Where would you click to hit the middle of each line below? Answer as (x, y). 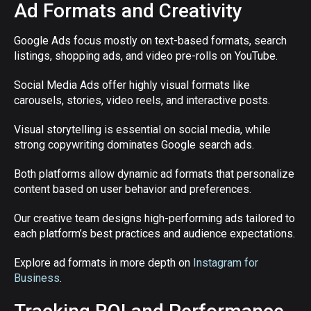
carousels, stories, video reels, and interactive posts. (142, 100)
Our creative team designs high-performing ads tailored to (154, 218)
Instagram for (226, 263)
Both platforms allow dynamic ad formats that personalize (154, 174)
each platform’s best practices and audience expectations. (154, 234)
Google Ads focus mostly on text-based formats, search (150, 41)
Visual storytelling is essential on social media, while (142, 129)
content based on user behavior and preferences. (133, 189)
